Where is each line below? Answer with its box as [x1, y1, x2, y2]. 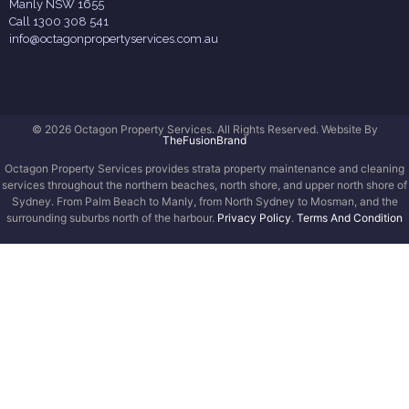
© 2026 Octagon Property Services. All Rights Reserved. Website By [31, 122, 378, 137]
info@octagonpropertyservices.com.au [9, 31, 218, 46]
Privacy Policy [217, 210, 291, 225]
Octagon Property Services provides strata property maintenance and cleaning [5, 161, 404, 175]
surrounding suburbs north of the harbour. [6, 210, 217, 225]
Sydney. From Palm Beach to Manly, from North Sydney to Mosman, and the [11, 194, 398, 208]
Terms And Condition [297, 210, 403, 225]
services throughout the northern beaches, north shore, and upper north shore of [2, 177, 407, 192]
